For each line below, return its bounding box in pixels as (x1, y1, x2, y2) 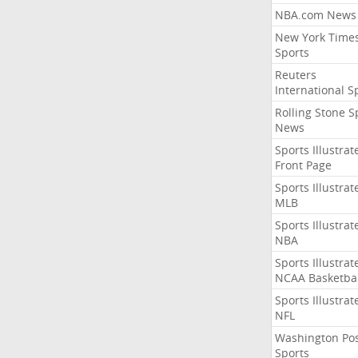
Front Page (274, 157, 332, 173)
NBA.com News (274, 7, 356, 22)
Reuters (274, 67, 316, 82)
